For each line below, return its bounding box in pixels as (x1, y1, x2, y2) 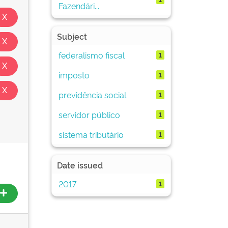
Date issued (57, 159, 103, 170)
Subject (57, 31, 87, 42)
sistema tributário (58, 128, 124, 140)
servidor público (58, 108, 120, 120)
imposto (58, 69, 90, 80)
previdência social (58, 89, 126, 100)
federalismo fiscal (58, 49, 125, 61)
